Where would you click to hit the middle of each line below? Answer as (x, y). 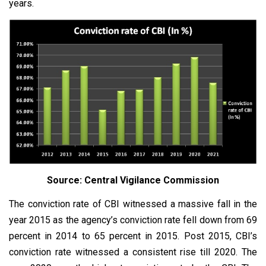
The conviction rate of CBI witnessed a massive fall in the (133, 204)
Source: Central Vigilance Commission (133, 180)
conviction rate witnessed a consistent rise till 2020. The (133, 252)
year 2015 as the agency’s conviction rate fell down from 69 (133, 220)
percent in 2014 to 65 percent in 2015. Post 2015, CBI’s (133, 236)
